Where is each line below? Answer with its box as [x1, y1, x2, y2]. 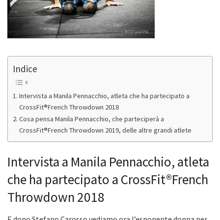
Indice [13, 62, 37, 75]
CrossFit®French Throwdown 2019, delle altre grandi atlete [19, 126, 192, 135]
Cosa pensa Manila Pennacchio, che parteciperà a [19, 114, 164, 124]
